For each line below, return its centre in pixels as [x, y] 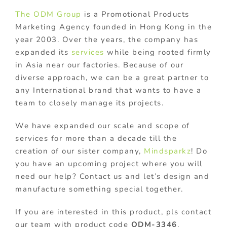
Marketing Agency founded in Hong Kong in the [113, 27]
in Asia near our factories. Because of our [99, 65]
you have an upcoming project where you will [109, 164]
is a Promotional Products [135, 14]
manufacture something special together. [99, 189]
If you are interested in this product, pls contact [113, 212]
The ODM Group [48, 14]
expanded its [42, 52]
